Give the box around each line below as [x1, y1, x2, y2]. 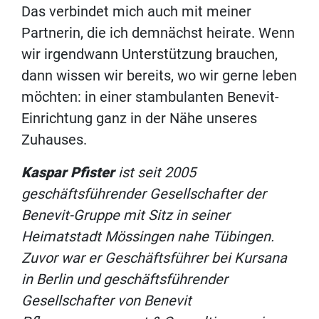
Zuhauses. [21, 131, 87, 149]
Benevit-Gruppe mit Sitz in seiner [21, 206, 230, 224]
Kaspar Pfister [21, 164, 118, 182]
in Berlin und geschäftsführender [21, 271, 228, 288]
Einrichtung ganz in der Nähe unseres [21, 110, 257, 127]
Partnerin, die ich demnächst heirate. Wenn [21, 24, 295, 42]
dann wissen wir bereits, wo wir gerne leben [21, 67, 297, 85]
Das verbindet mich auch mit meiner [21, 3, 251, 21]
